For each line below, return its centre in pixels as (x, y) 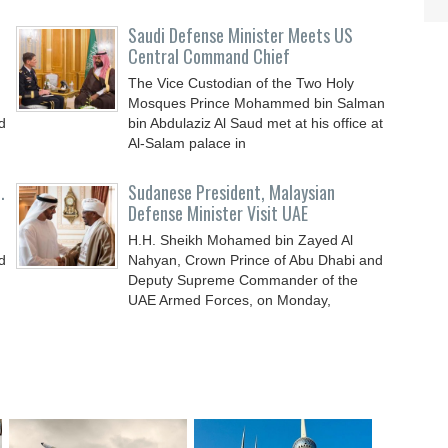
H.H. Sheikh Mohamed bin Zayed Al (241, 240)
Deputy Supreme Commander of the (243, 280)
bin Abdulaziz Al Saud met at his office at (256, 123)
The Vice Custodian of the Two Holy (241, 83)
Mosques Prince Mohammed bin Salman (257, 103)
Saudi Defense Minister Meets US (241, 35)
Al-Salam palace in (187, 143)
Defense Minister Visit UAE (218, 213)
